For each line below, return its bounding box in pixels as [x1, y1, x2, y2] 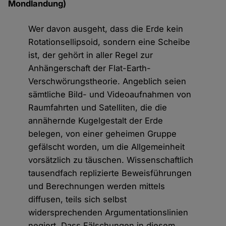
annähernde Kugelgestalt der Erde [28, 116, 163, 126]
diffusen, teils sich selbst [28, 194, 127, 205]
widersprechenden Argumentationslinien [28, 207, 189, 218]
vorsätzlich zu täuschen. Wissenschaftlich [28, 155, 194, 165]
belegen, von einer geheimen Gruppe [28, 129, 177, 139]
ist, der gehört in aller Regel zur [28, 50, 153, 61]
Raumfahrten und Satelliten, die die [28, 102, 167, 113]
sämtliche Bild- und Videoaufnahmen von [28, 89, 192, 100]
